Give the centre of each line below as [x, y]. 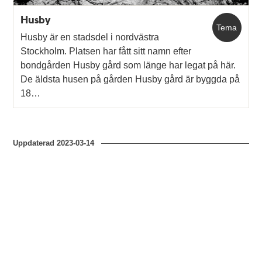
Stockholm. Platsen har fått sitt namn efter [106, 51]
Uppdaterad [35, 143]
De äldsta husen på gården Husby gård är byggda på [130, 80]
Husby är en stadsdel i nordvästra [90, 37]
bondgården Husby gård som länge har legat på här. [128, 65]
